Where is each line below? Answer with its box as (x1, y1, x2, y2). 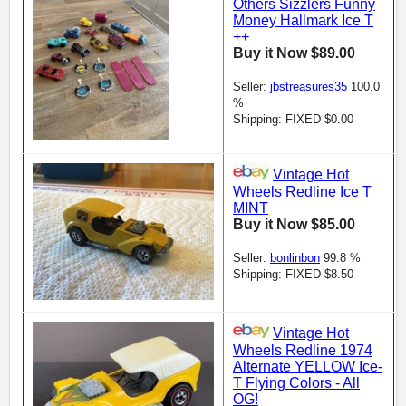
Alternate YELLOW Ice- (233, 358, 382, 374)
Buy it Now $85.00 (233, 216, 355, 232)
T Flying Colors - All (233, 374, 360, 391)
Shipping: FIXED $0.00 (233, 111, 353, 126)
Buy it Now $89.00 (233, 44, 355, 61)
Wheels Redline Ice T (233, 183, 372, 199)
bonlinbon (270, 250, 320, 265)
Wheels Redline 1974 (233, 342, 372, 358)
